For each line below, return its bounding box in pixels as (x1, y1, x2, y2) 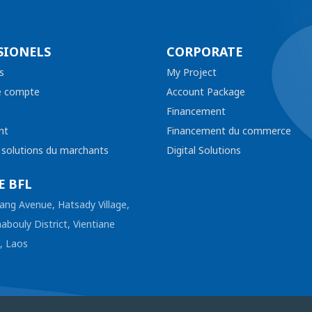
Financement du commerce (166, 123, 291, 139)
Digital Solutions (166, 142, 241, 159)
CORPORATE (166, 42, 242, 63)
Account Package (166, 84, 245, 100)
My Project (166, 64, 217, 81)
